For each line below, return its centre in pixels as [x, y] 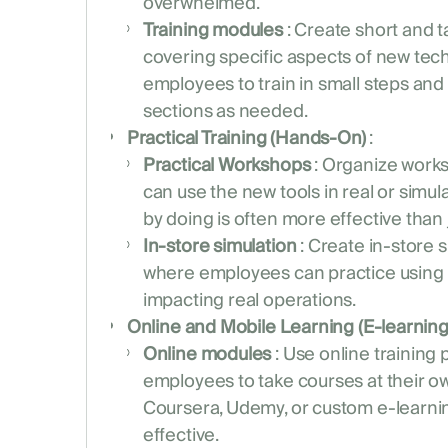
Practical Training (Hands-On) [246, 139]
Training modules [212, 31]
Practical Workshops [226, 166]
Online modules [207, 355]
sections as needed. [225, 112]
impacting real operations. [249, 301]
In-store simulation [219, 247]
